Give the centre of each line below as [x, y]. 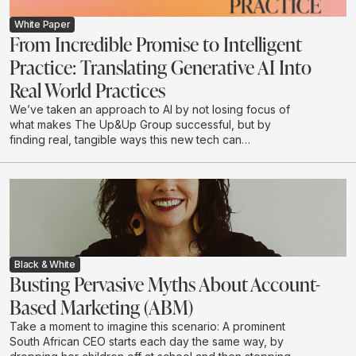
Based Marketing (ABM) [101, 307]
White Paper [43, 24]
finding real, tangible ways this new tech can [126, 140]
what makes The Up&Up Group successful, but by [140, 125]
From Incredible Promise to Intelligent [155, 44]
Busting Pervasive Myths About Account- [165, 284]
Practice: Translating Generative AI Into [161, 67]
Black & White [45, 265]
